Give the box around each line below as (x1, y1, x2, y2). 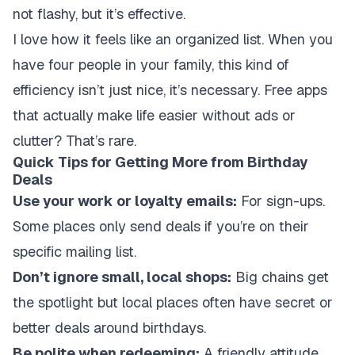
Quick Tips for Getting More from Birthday (13, 153, 308, 171)
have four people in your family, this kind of (13, 55, 289, 74)
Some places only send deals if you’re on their (13, 217, 309, 235)
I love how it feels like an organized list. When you (13, 30, 333, 48)
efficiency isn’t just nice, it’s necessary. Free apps (13, 81, 327, 99)
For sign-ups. (237, 192, 325, 210)
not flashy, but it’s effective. (13, 5, 185, 23)
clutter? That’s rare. (13, 132, 136, 150)
